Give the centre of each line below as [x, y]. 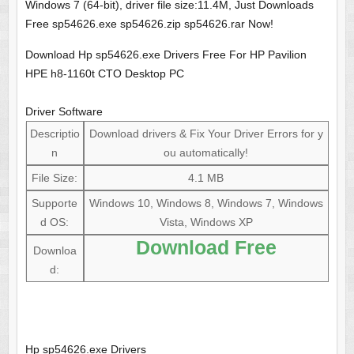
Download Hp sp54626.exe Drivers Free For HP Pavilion [166, 55]
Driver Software [64, 112]
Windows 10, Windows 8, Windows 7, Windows [206, 203]
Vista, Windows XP [206, 222]
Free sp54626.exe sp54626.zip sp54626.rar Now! [149, 24]
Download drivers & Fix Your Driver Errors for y [206, 134]
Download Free [206, 248]
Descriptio [55, 134]
